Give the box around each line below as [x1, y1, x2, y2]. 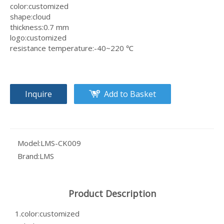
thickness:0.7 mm [10, 22, 69, 32]
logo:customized [10, 32, 66, 42]
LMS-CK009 [40, 138, 81, 148]
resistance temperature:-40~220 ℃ [10, 43, 133, 53]
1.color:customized [15, 208, 79, 218]
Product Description [68, 187, 156, 199]
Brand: [17, 151, 39, 161]
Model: [17, 138, 40, 148]
